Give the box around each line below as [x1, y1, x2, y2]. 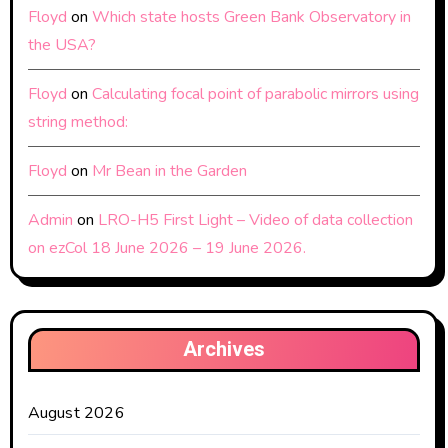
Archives [183, 334, 265, 364]
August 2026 [27, 401, 125, 424]
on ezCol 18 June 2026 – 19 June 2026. [27, 236, 306, 259]
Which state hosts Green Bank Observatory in [91, 5, 411, 28]
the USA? [27, 33, 96, 56]
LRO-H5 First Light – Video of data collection [97, 208, 413, 231]
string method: [27, 110, 128, 133]
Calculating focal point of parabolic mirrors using [91, 82, 419, 105]
